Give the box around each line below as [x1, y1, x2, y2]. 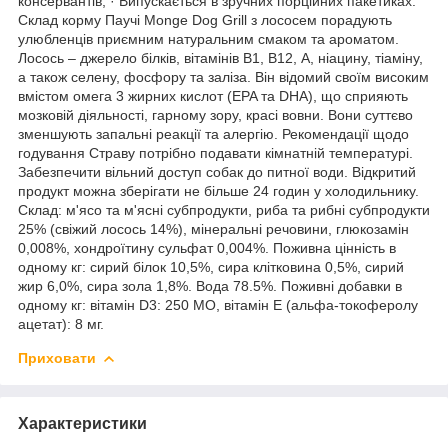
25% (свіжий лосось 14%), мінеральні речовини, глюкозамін [18, 220, 409, 237]
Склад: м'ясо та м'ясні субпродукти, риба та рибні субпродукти [18, 201, 430, 218]
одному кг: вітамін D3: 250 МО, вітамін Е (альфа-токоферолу [18, 296, 418, 313]
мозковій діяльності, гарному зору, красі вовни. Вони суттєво [18, 106, 413, 123]
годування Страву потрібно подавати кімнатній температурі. [18, 144, 413, 161]
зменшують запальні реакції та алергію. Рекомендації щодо [18, 125, 409, 142]
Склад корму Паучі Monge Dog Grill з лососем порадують [18, 11, 392, 28]
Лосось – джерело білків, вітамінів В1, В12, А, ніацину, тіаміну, [18, 49, 423, 66]
